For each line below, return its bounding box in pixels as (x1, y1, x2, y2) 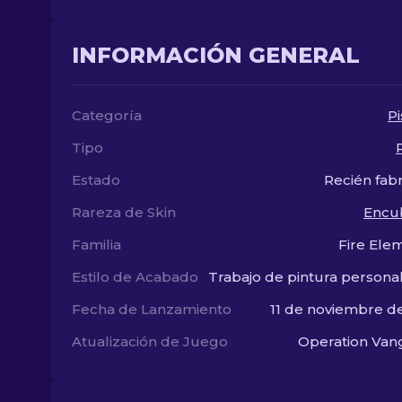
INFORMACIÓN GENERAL (72, 42, 360, 68)
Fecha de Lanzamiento (72, 301, 232, 318)
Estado (72, 171, 120, 188)
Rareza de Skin (72, 204, 176, 221)
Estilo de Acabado (72, 268, 198, 285)
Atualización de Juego (72, 333, 228, 350)
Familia (72, 236, 121, 253)
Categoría (72, 107, 142, 124)
